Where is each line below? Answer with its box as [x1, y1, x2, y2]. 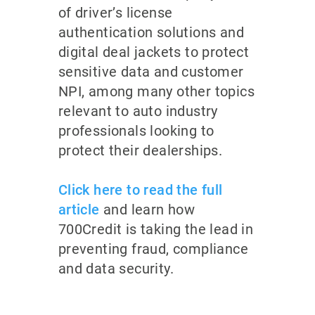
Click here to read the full [58, 181, 223, 198]
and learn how [99, 200, 195, 218]
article [58, 200, 100, 218]
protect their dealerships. [58, 141, 223, 159]
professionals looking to [58, 122, 214, 139]
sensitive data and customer [58, 63, 244, 80]
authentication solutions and [58, 23, 244, 41]
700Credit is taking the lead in [58, 220, 254, 238]
